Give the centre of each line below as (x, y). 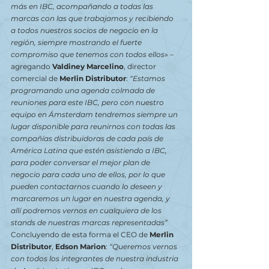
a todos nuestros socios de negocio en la (85, 30)
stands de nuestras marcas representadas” (89, 222)
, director (141, 66)
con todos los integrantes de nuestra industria (95, 258)
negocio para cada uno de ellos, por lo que (89, 174)
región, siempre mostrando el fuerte (77, 42)
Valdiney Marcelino (88, 66)
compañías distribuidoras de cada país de (88, 138)
